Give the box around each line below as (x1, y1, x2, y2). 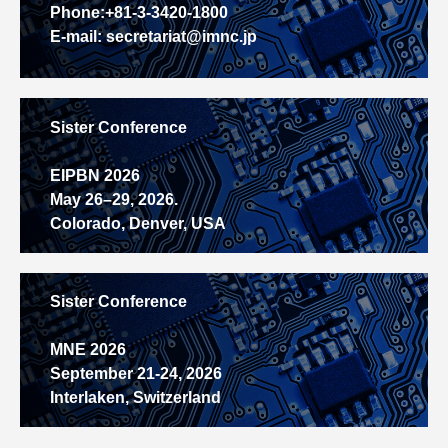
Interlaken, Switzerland (50, 388, 221, 406)
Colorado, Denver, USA (50, 214, 226, 232)
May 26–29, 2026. (50, 190, 178, 208)
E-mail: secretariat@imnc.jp (50, 28, 257, 46)
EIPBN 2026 (50, 166, 140, 184)
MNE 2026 (50, 340, 126, 358)
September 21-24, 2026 (50, 364, 222, 382)
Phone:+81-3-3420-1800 (50, 4, 228, 22)
